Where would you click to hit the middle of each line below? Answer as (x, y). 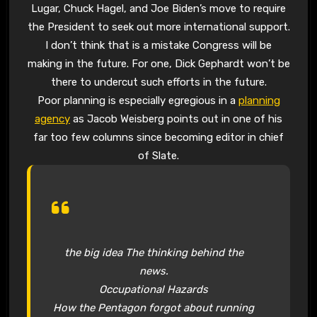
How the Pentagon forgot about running (154, 308)
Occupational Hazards (154, 290)
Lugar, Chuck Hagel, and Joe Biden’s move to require (158, 9)
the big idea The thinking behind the (154, 253)
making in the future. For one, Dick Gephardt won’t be (158, 64)
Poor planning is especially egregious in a (138, 101)
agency (52, 119)
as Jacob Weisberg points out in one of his (176, 119)
